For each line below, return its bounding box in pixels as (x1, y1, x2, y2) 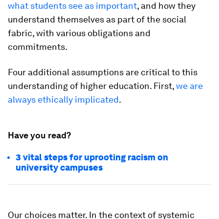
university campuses (16, 162, 103, 173)
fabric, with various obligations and (8, 28, 151, 39)
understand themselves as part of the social (8, 14, 186, 25)
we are (176, 81, 203, 91)
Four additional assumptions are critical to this (8, 67, 197, 78)
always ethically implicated (8, 94, 119, 105)
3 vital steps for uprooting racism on (16, 152, 168, 163)
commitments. (8, 42, 67, 52)
